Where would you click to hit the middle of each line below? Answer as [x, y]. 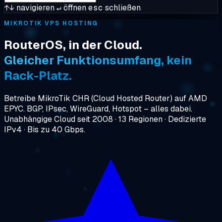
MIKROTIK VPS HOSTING [51, 23]
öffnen [74, 8]
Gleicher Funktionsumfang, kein [98, 60]
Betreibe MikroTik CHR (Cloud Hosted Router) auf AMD [106, 98]
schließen [122, 8]
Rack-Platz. [38, 75]
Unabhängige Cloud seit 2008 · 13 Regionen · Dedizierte [105, 119]
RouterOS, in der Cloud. [73, 45]
